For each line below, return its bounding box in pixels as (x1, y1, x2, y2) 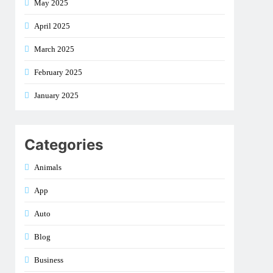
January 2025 (34, 91, 79, 100)
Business (34, 255, 64, 264)
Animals (34, 163, 62, 172)
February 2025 (34, 68, 83, 77)
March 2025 (34, 44, 75, 54)
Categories (24, 136, 104, 154)
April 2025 (34, 21, 71, 30)
